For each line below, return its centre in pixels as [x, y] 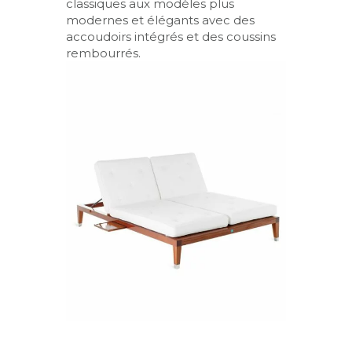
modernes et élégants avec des [160, 20]
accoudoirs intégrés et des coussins [171, 36]
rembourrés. [103, 53]
